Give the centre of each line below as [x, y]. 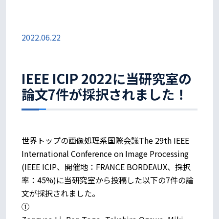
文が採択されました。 [61, 193]
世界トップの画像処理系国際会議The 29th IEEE [105, 140]
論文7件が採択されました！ [105, 94]
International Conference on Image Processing [105, 153]
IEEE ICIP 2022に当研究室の [107, 78]
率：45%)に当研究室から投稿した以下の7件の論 [108, 180]
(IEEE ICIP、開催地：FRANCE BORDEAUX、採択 [106, 166]
